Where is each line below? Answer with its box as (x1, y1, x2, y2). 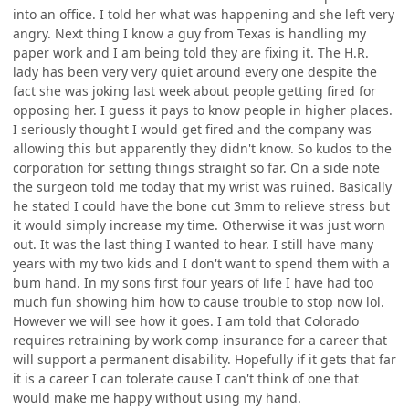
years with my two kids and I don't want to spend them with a (13, 254, 390, 272)
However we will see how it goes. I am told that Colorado (13, 311, 359, 330)
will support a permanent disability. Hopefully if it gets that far (13, 350, 396, 368)
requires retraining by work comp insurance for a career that (13, 330, 387, 349)
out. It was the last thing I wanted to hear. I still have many (13, 235, 373, 253)
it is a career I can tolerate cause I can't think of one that (13, 369, 359, 387)
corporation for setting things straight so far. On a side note (13, 158, 380, 176)
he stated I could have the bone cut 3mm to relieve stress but (13, 196, 390, 215)
